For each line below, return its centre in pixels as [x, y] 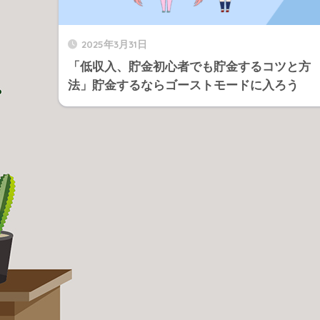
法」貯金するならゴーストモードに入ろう [183, 85]
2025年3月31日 [114, 44]
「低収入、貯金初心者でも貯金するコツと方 [189, 66]
